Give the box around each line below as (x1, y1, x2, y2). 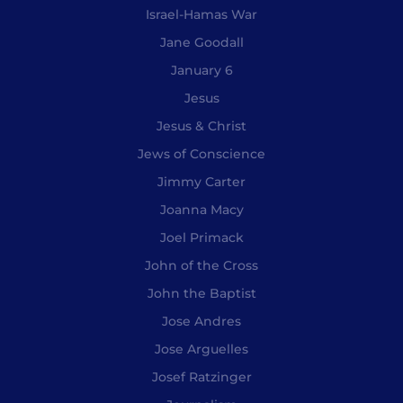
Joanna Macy (159, 201, 244, 218)
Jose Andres (162, 312, 241, 329)
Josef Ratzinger (151, 368, 252, 385)
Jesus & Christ (157, 117, 246, 134)
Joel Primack (159, 228, 244, 246)
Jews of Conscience (138, 145, 265, 162)
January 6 (170, 61, 233, 78)
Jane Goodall (159, 33, 244, 50)
